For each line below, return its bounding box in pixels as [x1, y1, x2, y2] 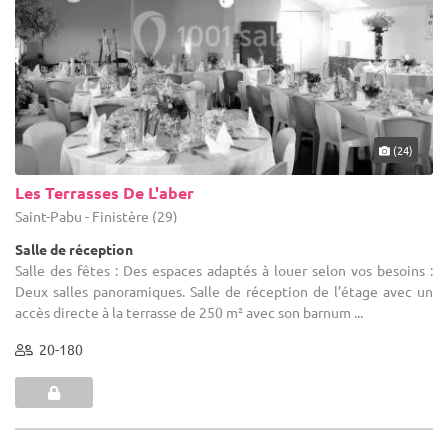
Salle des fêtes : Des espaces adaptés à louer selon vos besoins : [15, 261, 433, 280]
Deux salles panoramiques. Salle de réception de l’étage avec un [15, 282, 433, 301]
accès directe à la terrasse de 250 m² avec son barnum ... [15, 303, 363, 322]
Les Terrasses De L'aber [15, 182, 194, 204]
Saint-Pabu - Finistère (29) [15, 207, 178, 226]
